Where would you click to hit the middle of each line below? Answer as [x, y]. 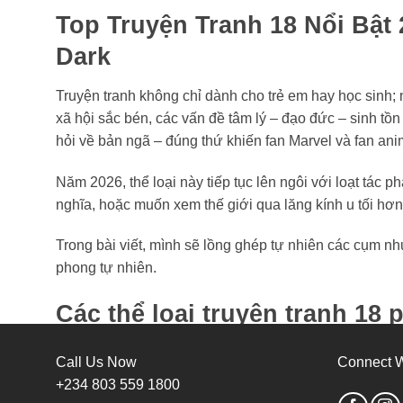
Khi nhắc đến [100, 353]
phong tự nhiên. [106, 268]
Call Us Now [96, 363]
